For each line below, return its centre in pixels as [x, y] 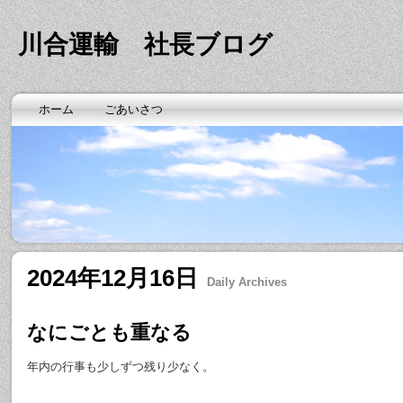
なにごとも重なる [109, 332]
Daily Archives [247, 282]
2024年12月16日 [112, 278]
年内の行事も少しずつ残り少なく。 [121, 367]
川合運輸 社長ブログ [145, 45]
